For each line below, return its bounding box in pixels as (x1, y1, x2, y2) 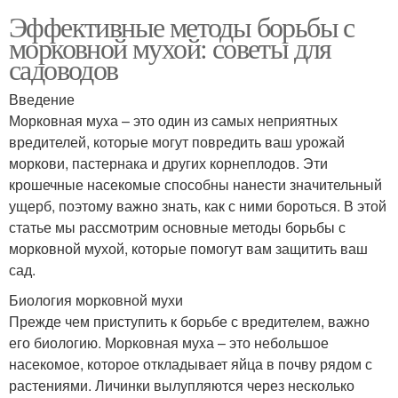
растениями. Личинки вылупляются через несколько (9, 374, 354, 395)
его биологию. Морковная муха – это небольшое (9, 331, 329, 353)
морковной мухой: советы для (9, 28, 331, 67)
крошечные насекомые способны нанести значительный (9, 173, 382, 195)
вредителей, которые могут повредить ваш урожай (9, 131, 345, 152)
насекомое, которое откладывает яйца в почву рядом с (9, 353, 372, 374)
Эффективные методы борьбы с (9, 6, 354, 45)
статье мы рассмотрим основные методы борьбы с (9, 216, 346, 237)
